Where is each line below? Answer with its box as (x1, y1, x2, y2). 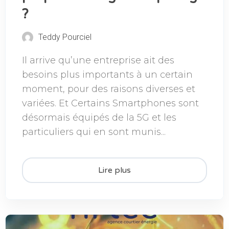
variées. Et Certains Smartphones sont (22, 97, 199, 109)
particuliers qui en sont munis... (22, 126, 166, 138)
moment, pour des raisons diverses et (22, 83, 195, 95)
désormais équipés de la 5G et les (22, 111, 176, 123)
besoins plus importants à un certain (22, 68, 193, 80)
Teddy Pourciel (38, 32, 91, 42)
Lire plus (98, 165, 131, 175)
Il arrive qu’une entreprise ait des (22, 54, 174, 66)
